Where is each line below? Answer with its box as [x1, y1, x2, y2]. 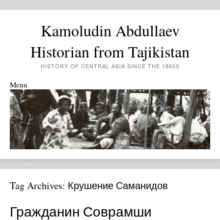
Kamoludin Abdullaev [40, 20, 180, 41]
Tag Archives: [10, 179, 68, 192]
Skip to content [10, 89, 56, 99]
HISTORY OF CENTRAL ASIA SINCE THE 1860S [40, 62, 180, 70]
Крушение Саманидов [68, 179, 168, 192]
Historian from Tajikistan [30, 41, 190, 62]
